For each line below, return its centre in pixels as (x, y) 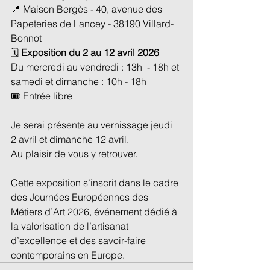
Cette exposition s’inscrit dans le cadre (96, 182)
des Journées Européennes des (81, 197)
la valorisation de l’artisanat (71, 226)
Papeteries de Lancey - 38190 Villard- (92, 23)
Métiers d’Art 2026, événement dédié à (95, 211)
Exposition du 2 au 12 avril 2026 (90, 52)
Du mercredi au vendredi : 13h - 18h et (96, 67)
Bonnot (26, 38)
